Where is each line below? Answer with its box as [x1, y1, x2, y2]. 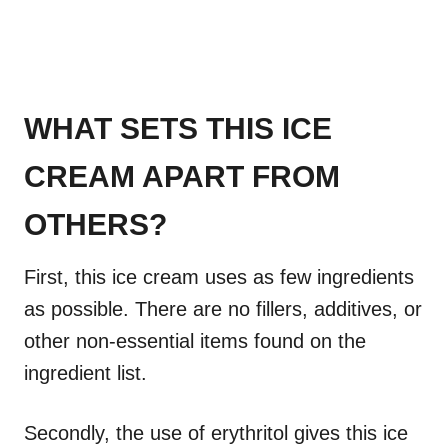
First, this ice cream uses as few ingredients [24, 266, 414, 289]
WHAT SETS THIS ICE [24, 112, 332, 146]
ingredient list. [24, 362, 147, 385]
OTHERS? [24, 208, 167, 242]
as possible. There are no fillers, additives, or [24, 298, 422, 321]
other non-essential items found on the [24, 330, 366, 353]
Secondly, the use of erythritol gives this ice [24, 422, 408, 445]
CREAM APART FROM [24, 160, 340, 194]
